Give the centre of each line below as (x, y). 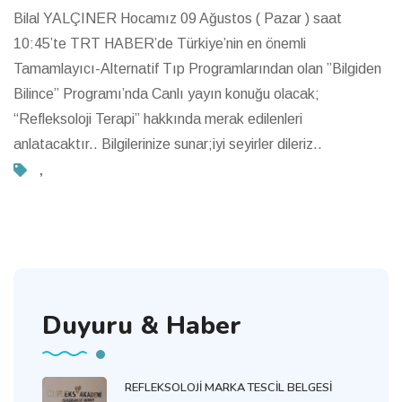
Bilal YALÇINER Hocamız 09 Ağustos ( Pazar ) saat (178, 18)
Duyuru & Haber (142, 325)
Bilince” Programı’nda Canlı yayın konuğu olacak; (166, 93)
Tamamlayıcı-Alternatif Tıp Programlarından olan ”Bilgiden (197, 68)
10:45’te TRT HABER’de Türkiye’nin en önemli (160, 43)
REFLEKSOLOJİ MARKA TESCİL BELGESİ (228, 388)
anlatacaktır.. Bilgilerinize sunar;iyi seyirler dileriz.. (168, 144)
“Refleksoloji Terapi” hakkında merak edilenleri (158, 118)
